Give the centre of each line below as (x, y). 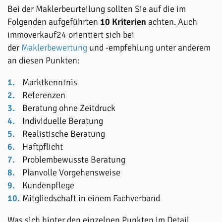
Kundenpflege (48, 185)
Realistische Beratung (64, 134)
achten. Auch (172, 22)
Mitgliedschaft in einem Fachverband (91, 198)
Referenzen (44, 95)
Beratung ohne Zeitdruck (69, 108)
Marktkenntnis (50, 82)
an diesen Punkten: (44, 60)
